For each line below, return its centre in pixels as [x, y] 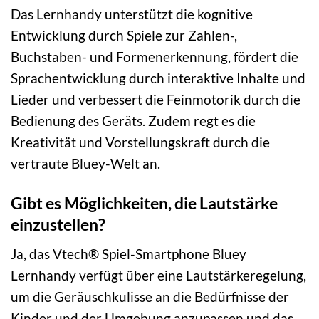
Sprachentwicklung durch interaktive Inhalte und [158, 78]
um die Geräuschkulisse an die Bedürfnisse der [150, 297]
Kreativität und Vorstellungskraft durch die [140, 142]
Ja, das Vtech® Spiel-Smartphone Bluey [129, 254]
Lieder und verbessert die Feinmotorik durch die [156, 100]
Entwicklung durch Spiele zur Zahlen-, [124, 36]
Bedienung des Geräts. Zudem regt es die [133, 121]
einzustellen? [58, 225]
